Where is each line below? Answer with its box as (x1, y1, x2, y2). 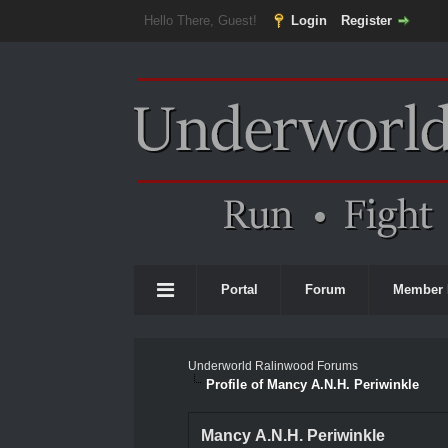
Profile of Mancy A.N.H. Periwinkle (206, 377, 420, 392)
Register (341, 13, 392, 28)
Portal (221, 282, 259, 297)
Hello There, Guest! (144, 13, 261, 28)
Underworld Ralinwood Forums (188, 359, 359, 373)
